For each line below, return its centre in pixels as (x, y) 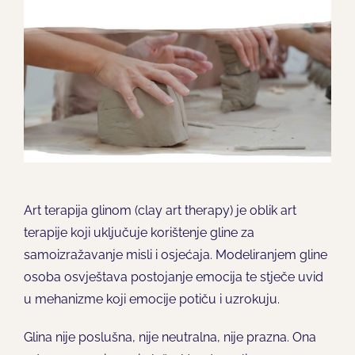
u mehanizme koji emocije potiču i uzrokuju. (151, 300)
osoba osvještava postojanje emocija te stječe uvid (173, 277)
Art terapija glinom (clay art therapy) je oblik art (160, 211)
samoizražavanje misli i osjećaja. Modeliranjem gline (175, 255)
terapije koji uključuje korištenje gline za (139, 233)
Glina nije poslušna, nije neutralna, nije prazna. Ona (170, 338)
